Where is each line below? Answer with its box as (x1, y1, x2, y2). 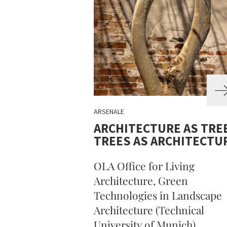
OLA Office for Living (93, 159, 195, 173)
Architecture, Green (93, 173, 188, 187)
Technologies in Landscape (93, 188, 222, 202)
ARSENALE (93, 107, 124, 116)
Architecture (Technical (93, 203, 204, 217)
